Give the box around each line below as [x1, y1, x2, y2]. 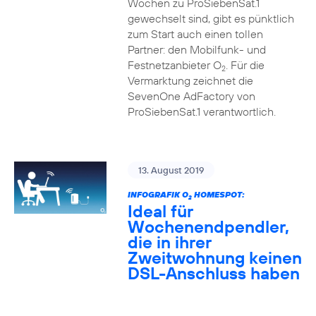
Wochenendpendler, [127, 216, 289, 237]
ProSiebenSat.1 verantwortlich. [127, 104, 276, 119]
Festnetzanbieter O [127, 58, 221, 72]
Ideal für [127, 200, 193, 221]
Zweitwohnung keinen [127, 247, 302, 268]
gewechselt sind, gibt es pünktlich [127, 11, 294, 25]
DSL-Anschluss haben [127, 262, 300, 284]
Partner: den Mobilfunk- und [127, 42, 266, 56]
